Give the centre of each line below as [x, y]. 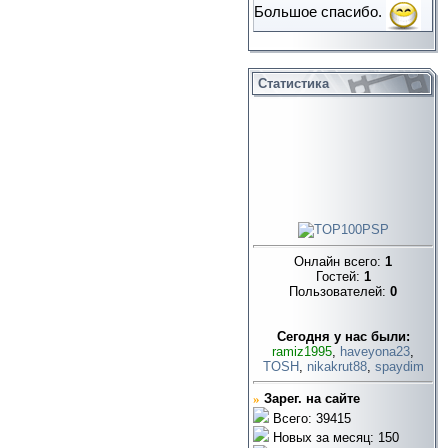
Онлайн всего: [339, 262]
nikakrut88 [336, 367]
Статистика [293, 83]
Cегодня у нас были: [343, 337]
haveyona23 [375, 352]
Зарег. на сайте [312, 398]
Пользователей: [339, 292]
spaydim [399, 367]
